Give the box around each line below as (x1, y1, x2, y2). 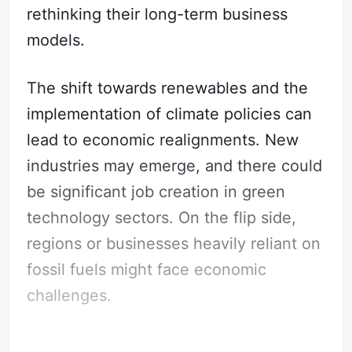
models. (27, 31, 86, 50)
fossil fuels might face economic (27, 260, 267, 280)
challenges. (27, 286, 112, 306)
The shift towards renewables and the (27, 79, 309, 98)
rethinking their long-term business (27, 5, 288, 24)
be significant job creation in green (27, 182, 286, 202)
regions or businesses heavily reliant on (27, 234, 321, 254)
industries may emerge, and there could (27, 156, 323, 176)
